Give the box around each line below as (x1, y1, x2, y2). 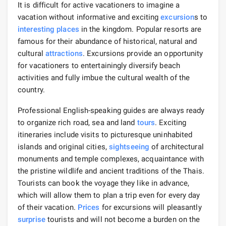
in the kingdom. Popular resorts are (79, 24, 202, 34)
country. (18, 85, 45, 94)
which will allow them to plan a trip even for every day (18, 190, 200, 200)
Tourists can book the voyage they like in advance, (18, 178, 190, 188)
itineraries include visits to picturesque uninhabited (18, 130, 193, 139)
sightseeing (108, 142, 150, 151)
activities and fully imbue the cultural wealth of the (18, 73, 190, 82)
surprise (18, 214, 45, 224)
